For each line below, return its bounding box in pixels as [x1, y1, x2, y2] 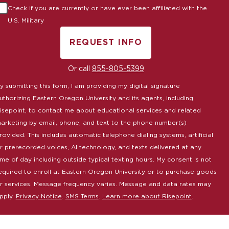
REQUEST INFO [70, 38, 143, 47]
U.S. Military [7, 17, 44, 24]
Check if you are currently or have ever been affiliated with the [7, 5, 207, 11]
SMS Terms [65, 193, 99, 199]
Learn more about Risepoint [102, 193, 192, 199]
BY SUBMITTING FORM [105, 51, 213, 60]
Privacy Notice [15, 193, 62, 199]
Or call [67, 65, 92, 73]
